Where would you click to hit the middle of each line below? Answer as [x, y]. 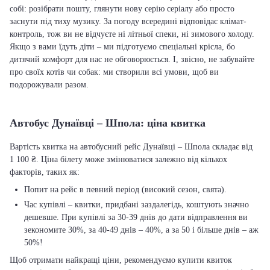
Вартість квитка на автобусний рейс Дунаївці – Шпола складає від [131, 147]
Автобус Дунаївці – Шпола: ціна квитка [108, 123]
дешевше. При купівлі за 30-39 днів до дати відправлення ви [136, 217]
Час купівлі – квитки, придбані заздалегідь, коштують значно [137, 205]
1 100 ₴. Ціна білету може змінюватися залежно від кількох [118, 159]
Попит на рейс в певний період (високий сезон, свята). [125, 190]
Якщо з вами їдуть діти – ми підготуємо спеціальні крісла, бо [122, 47]
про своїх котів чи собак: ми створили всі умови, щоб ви [114, 72]
